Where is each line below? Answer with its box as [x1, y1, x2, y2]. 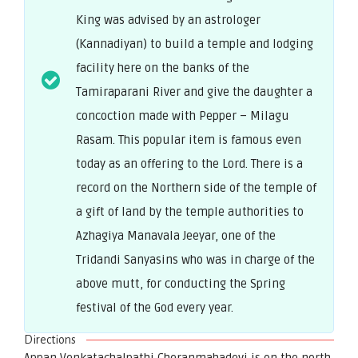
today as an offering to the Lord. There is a [76, 156, 303, 171]
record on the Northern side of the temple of [76, 180, 316, 195]
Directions [24, 332, 77, 346]
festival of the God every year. [76, 300, 233, 315]
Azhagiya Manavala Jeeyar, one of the [76, 228, 276, 243]
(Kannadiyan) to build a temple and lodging [76, 36, 313, 51]
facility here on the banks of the [76, 60, 249, 75]
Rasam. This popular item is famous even [76, 132, 301, 147]
